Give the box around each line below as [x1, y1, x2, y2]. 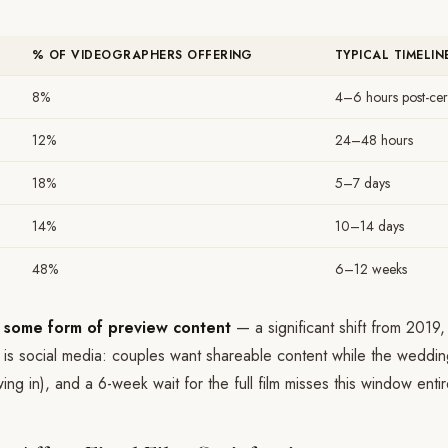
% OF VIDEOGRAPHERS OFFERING [32, 46, 253, 64]
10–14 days [335, 216, 404, 236]
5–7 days [335, 173, 390, 193]
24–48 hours [335, 130, 413, 150]
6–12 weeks [335, 259, 407, 279]
